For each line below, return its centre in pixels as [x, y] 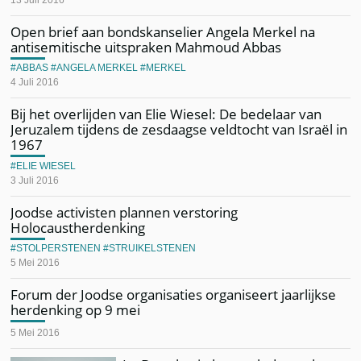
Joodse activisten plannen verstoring [124, 212]
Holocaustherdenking [78, 227]
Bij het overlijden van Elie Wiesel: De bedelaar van [166, 114]
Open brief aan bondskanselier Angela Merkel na [163, 31]
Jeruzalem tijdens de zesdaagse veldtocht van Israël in [179, 129]
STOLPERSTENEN [59, 248]
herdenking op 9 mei [76, 310]
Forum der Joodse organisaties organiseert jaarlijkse [174, 295]
